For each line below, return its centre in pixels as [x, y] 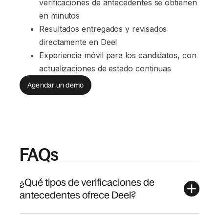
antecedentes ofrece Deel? [78, 195]
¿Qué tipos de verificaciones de [87, 182]
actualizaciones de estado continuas [105, 68]
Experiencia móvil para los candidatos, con [119, 55]
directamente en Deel [78, 42]
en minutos [60, 16]
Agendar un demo [56, 85]
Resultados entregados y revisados [104, 29]
